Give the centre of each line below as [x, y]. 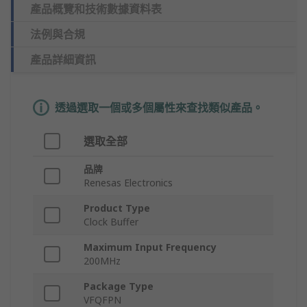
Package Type [119, 286]
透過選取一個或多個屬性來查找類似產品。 [159, 108]
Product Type [117, 208]
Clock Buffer [111, 222]
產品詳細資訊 [63, 60]
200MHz [102, 261]
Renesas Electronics [128, 183]
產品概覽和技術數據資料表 [96, 9]
